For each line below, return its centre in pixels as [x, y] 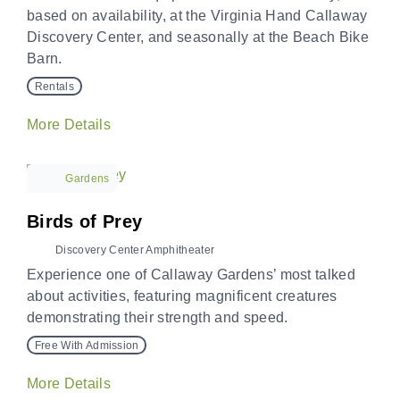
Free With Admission [87, 345]
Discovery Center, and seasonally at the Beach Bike [198, 37]
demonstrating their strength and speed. [158, 318]
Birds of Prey [85, 222]
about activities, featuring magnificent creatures [182, 296]
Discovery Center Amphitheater [135, 250]
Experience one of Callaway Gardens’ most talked [192, 275]
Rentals [54, 86]
